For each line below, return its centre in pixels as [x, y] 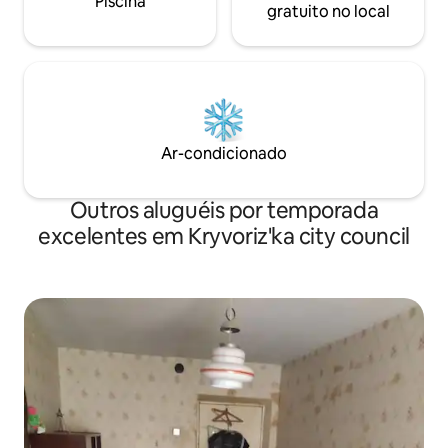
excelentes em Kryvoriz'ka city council [224, 237]
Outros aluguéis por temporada [224, 211]
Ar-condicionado [224, 154]
